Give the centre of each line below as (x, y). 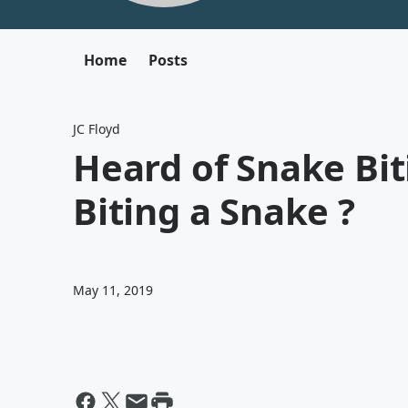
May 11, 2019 (113, 290)
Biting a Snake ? (214, 211)
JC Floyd (97, 129)
